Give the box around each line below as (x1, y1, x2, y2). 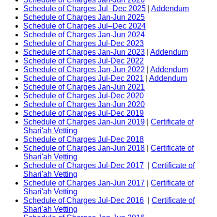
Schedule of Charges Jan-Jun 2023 (23, 48, 145, 57)
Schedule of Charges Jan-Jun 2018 (23, 144, 145, 153)
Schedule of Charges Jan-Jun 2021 (23, 83, 145, 92)
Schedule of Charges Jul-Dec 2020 (23, 92, 144, 100)
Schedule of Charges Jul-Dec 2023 (23, 39, 144, 48)
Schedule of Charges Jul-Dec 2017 (23, 161, 144, 170)
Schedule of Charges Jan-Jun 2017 (23, 179, 145, 187)
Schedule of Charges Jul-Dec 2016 (23, 196, 144, 205)
